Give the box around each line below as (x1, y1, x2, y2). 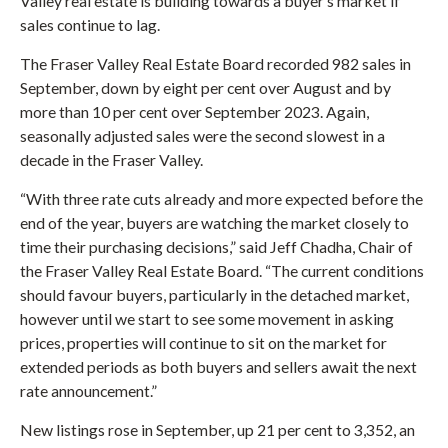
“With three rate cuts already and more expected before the (20, 189, 423, 209)
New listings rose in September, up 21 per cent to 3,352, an (20, 420, 415, 440)
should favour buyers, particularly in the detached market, (20, 285, 409, 305)
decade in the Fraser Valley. (20, 150, 203, 170)
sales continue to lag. (20, 15, 160, 35)
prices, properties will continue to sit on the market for (20, 333, 387, 353)
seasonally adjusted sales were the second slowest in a (20, 126, 385, 146)
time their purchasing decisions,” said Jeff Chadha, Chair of (20, 237, 413, 257)
